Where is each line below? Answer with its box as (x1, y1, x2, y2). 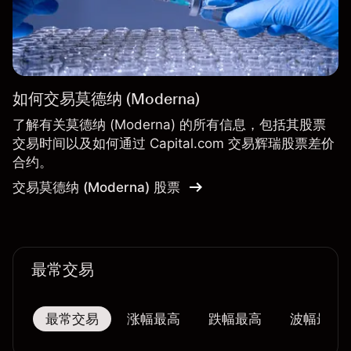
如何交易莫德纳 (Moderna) (13, 89, 200, 109)
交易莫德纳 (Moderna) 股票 (13, 179, 180, 196)
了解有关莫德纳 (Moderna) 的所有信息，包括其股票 (13, 117, 326, 133)
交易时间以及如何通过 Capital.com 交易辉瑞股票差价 (13, 136, 335, 152)
